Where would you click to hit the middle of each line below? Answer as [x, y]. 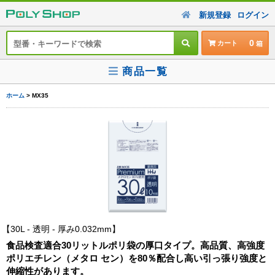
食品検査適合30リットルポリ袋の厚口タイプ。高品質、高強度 [135, 245]
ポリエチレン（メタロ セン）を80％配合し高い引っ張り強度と [137, 258]
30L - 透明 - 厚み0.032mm [61, 229]
